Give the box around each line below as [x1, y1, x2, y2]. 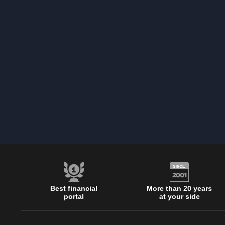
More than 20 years [147, 184, 212, 192]
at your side [159, 192, 200, 200]
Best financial [50, 184, 97, 192]
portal [64, 192, 84, 200]
